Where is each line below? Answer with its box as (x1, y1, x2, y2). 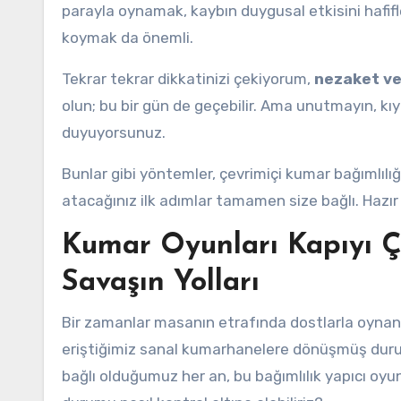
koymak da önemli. (62, 29, 193, 47)
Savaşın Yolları (62, 269, 260, 297)
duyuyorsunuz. (62, 124, 166, 141)
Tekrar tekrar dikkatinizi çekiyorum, (62, 70, 314, 88)
